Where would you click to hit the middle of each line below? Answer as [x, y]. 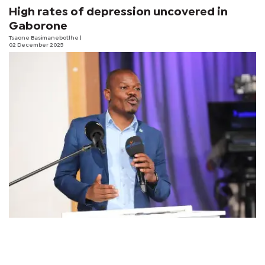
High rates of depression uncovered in [118, 12]
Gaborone [38, 26]
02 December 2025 [36, 45]
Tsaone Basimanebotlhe [44, 38]
